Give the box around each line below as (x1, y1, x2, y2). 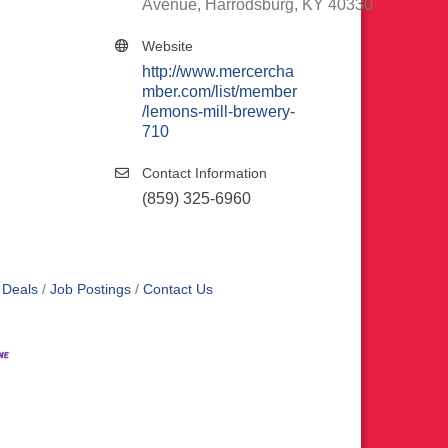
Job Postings (50, 282, 131, 297)
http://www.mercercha (142, 63, 294, 80)
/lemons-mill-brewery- (142, 103, 295, 120)
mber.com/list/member (142, 83, 297, 100)
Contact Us (143, 282, 213, 297)
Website (142, 38, 193, 54)
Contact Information (142, 165, 267, 181)
